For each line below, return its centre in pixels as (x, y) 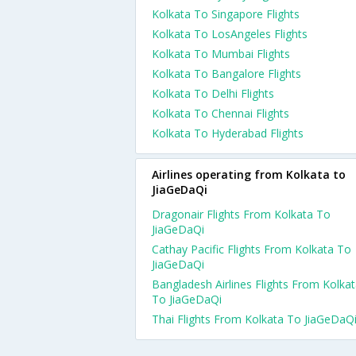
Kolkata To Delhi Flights (213, 93)
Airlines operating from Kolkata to (249, 174)
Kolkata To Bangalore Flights (226, 74)
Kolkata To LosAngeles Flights (230, 34)
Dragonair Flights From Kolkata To (241, 214)
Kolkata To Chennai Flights (221, 113)
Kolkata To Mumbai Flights (221, 54)
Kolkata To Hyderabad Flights (228, 133)
